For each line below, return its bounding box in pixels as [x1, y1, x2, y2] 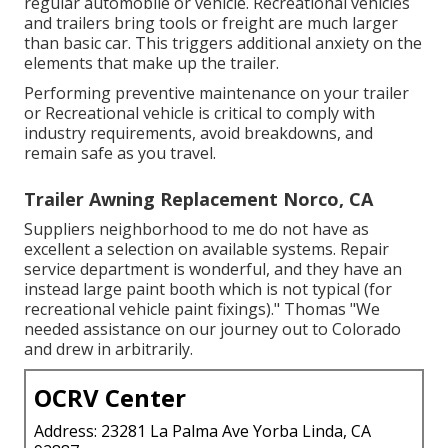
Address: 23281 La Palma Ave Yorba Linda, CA [34, 419, 371, 442]
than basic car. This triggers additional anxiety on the [24, 31, 422, 54]
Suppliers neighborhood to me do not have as [24, 217, 369, 240]
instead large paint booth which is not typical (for [24, 277, 392, 300]
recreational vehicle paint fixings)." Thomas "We [24, 297, 380, 320]
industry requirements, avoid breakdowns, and [24, 121, 373, 144]
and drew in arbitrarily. [24, 337, 193, 360]
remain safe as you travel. [24, 141, 216, 164]
